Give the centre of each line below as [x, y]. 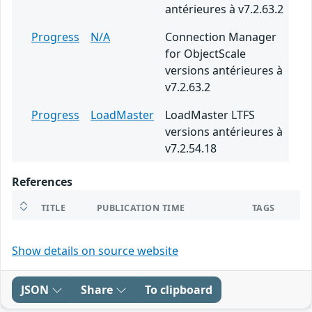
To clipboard [179, 289]
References [42, 181]
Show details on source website [95, 250]
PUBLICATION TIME [141, 208]
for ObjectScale [205, 53]
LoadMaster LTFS [210, 115]
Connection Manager [221, 37]
